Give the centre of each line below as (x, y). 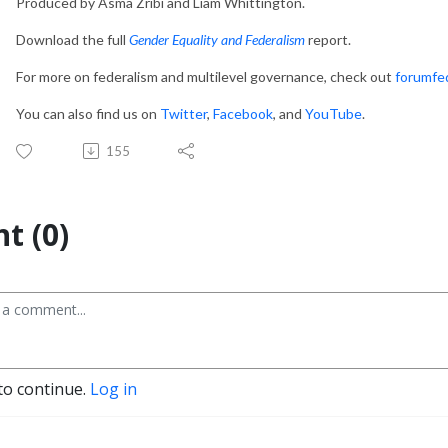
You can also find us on (88, 113)
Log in (113, 388)
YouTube (333, 113)
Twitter (183, 113)
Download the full (72, 39)
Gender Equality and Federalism (217, 39)
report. (329, 39)
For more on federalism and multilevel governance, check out (205, 76)
